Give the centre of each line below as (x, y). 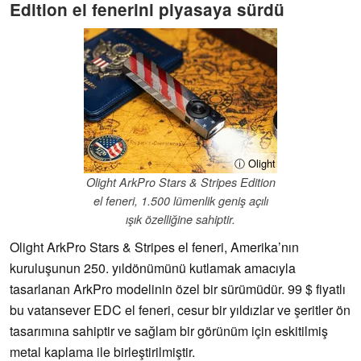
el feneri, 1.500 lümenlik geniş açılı (180, 201)
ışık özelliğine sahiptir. (180, 220)
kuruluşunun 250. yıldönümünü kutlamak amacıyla (153, 268)
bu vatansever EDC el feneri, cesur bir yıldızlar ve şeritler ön (180, 310)
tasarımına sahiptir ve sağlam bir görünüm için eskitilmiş (169, 331)
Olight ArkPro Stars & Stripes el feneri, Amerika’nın (154, 247)
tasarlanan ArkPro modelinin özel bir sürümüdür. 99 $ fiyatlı (178, 289)
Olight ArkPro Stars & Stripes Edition (180, 183)
